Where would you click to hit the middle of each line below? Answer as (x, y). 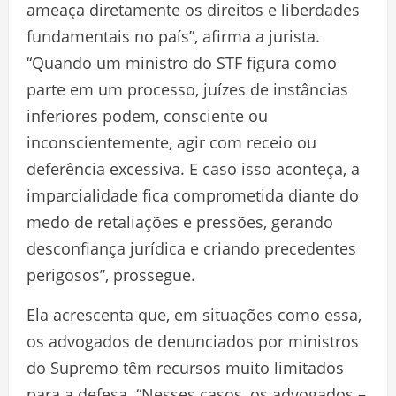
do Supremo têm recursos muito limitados (185, 367)
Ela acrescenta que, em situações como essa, (194, 314)
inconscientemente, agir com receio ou (171, 142)
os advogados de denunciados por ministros (193, 341)
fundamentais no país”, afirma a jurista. (173, 36)
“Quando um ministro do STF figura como (182, 62)
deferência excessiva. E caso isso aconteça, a (193, 168)
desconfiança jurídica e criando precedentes (191, 248)
